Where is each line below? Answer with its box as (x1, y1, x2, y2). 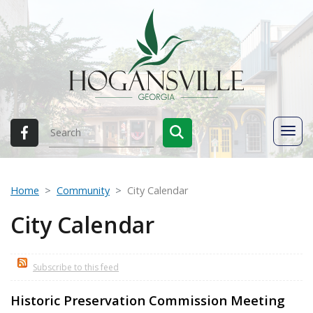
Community (57, 183, 110, 197)
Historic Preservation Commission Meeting (10, 291, 285, 309)
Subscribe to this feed (33, 261, 119, 273)
